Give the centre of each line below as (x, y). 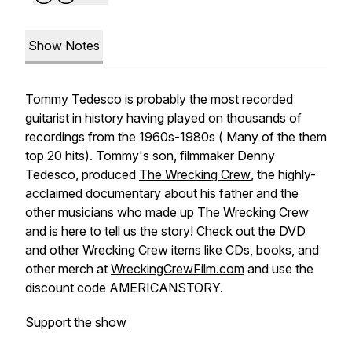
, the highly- (283, 174)
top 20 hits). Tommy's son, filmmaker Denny (150, 156)
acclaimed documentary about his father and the (162, 193)
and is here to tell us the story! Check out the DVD (165, 231)
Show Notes (64, 46)
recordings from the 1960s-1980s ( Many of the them (176, 137)
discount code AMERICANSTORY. (124, 288)
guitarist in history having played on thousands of (163, 118)
